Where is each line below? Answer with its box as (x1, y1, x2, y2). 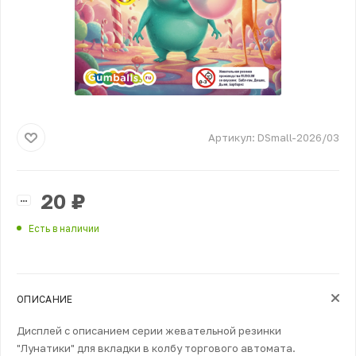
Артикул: (208, 131, 255, 144)
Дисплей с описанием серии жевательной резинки (17, 323, 281, 337)
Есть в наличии (29, 222, 99, 234)
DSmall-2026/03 (257, 131, 339, 144)
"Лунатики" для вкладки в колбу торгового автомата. (17, 341, 296, 354)
